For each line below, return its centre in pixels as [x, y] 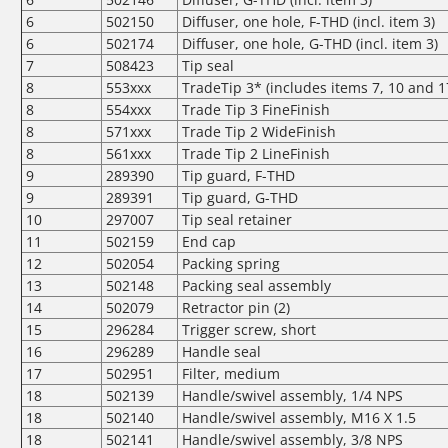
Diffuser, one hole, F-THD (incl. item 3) [306, 21]
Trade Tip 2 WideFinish [259, 131]
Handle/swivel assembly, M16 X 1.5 [297, 417]
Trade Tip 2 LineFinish [256, 153]
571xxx [128, 131]
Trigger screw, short [249, 329]
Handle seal [221, 351]
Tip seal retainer [237, 219]
